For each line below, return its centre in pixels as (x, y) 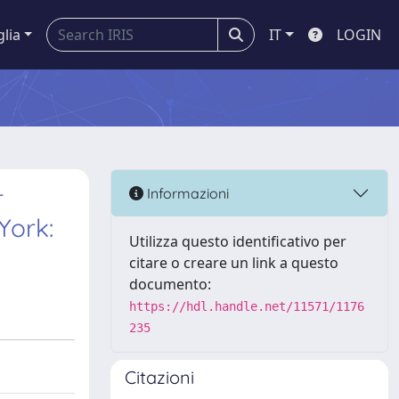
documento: (170, 284)
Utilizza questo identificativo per (238, 241)
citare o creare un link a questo (234, 263)
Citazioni (159, 377)
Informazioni (186, 193)
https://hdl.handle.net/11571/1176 (247, 306)
